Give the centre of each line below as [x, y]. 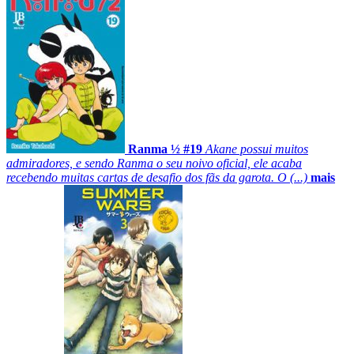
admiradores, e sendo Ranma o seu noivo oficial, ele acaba [154, 163]
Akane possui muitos [257, 149]
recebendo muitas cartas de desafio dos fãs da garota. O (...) [157, 177]
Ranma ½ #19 [165, 149]
